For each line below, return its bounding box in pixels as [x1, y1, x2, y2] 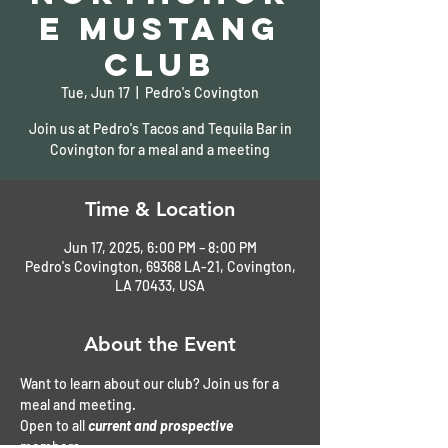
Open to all [20, 416, 88, 434]
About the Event [84, 331, 236, 356]
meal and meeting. [20, 395, 139, 413]
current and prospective [88, 416, 233, 434]
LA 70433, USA [115, 276, 205, 294]
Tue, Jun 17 [61, 83, 130, 101]
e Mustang [39, 8, 281, 49]
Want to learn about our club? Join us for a [20, 374, 282, 392]
